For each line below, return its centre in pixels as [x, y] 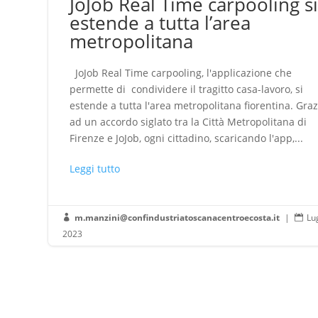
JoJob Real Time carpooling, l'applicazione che [181, 72]
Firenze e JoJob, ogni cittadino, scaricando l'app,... [187, 138]
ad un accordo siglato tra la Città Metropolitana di [188, 121]
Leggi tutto [95, 168]
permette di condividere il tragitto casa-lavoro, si [187, 89]
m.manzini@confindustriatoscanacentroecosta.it [177, 217]
